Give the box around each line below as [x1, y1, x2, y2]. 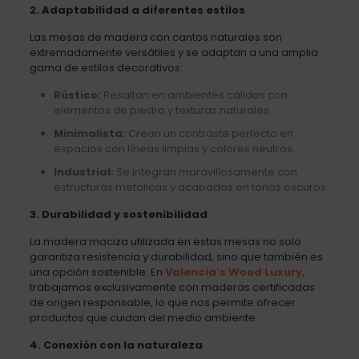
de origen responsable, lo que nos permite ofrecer [29, 294, 296, 310]
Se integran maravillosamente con [113, 163, 297, 179]
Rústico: [53, 87, 101, 103]
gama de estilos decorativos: [29, 59, 183, 75]
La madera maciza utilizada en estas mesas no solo [29, 233, 301, 249]
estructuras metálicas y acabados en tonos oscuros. [53, 179, 329, 195]
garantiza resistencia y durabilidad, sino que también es [29, 248, 323, 264]
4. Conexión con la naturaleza [29, 337, 203, 353]
